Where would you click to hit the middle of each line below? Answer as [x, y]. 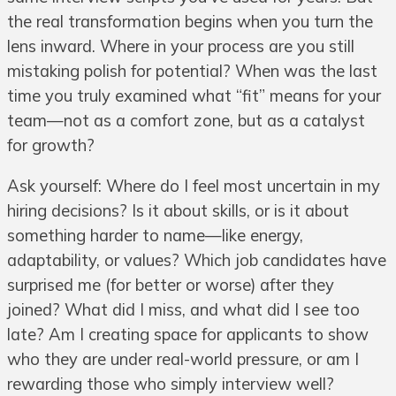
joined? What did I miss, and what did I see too [183, 310]
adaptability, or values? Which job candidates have [197, 261]
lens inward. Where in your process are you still [181, 46]
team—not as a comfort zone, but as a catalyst [186, 120]
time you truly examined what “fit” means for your [194, 95]
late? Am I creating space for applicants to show [188, 335]
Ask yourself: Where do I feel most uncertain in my [194, 187]
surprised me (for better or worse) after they [171, 286]
